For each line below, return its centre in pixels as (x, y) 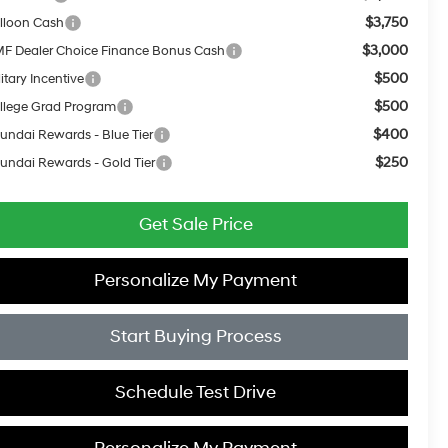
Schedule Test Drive (195, 392)
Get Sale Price (195, 224)
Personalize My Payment (195, 280)
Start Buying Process (195, 336)
